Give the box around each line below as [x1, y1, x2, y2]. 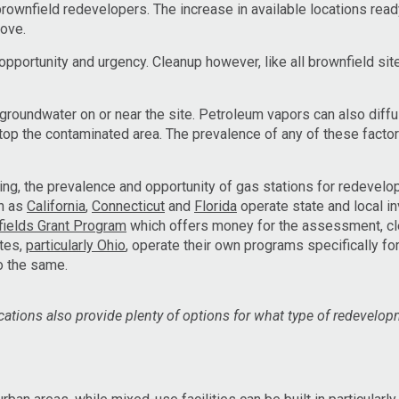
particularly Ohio [26, 236, 126, 254]
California [27, 197, 85, 215]
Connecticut [92, 197, 165, 215]
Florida [194, 197, 237, 215]
